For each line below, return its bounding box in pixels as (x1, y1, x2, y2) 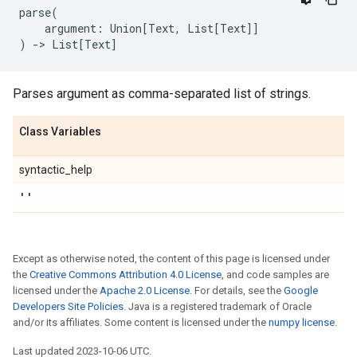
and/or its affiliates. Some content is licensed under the (13, 316, 269, 328)
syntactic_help (19, 163, 92, 176)
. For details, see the (190, 284, 284, 296)
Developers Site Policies (13, 300, 124, 312)
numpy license (269, 316, 335, 328)
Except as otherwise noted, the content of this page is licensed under (13, 253, 330, 265)
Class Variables (19, 125, 101, 138)
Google (284, 284, 318, 296)
